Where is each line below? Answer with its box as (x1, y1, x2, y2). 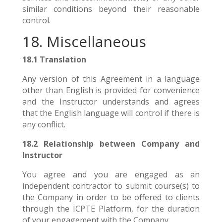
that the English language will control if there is (22, 108, 200, 118)
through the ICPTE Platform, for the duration (22, 203, 200, 214)
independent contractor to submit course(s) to (22, 180, 200, 191)
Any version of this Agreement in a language (22, 73, 200, 84)
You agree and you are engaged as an (22, 169, 200, 180)
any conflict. (22, 119, 65, 130)
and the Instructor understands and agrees (22, 96, 200, 107)
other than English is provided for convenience (22, 85, 200, 96)
